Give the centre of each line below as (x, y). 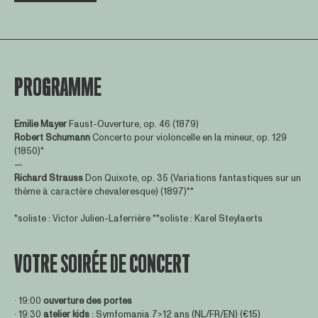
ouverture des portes (87, 301)
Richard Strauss (49, 178)
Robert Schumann (52, 137)
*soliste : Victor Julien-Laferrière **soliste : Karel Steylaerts (138, 219)
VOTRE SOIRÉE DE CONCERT (102, 264)
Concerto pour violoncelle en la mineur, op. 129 (188, 137)
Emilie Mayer (40, 124)
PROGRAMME (57, 87)
